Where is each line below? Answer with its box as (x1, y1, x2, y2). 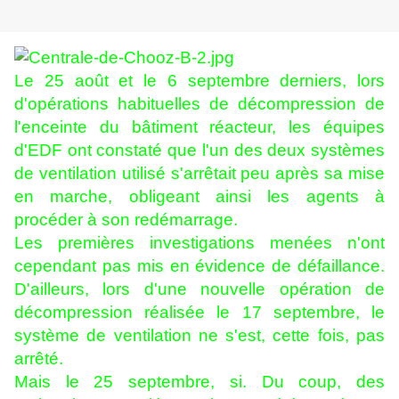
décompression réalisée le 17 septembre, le (14, 303, 385, 322)
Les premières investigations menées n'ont (14, 233, 385, 253)
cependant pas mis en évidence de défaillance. (14, 256, 385, 276)
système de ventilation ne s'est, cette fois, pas (14, 326, 385, 346)
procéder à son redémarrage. (14, 210, 238, 230)
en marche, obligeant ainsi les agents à (14, 187, 385, 207)
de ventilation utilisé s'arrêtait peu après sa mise (14, 164, 385, 183)
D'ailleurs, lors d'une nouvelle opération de (14, 280, 385, 299)
